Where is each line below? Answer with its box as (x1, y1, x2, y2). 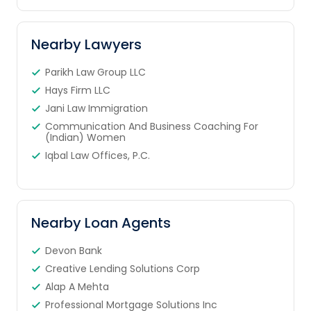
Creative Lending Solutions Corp (44, 262, 200, 276)
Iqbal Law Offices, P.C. (44, 149, 150, 162)
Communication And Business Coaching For (44, 119, 258, 133)
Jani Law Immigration (44, 101, 148, 115)
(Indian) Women (44, 131, 126, 144)
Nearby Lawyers (31, 35, 142, 54)
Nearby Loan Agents (31, 213, 171, 233)
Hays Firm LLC (44, 83, 110, 97)
